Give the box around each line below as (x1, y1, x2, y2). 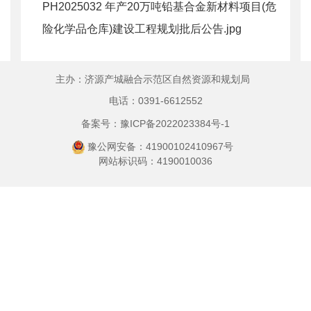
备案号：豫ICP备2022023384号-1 (81, 117, 230, 129)
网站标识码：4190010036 (99, 155, 212, 167)
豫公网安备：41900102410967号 (87, 140, 233, 152)
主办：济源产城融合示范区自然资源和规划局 (56, 73, 250, 85)
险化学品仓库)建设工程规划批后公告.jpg (42, 22, 242, 35)
